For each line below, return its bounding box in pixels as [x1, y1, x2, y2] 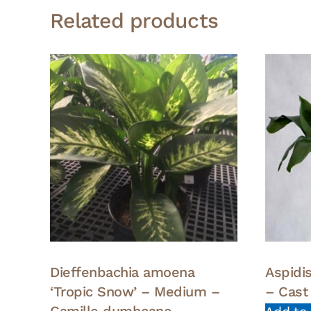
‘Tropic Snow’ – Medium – [50, 283, 219, 300]
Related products [50, 8, 218, 33]
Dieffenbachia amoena [50, 263, 194, 280]
